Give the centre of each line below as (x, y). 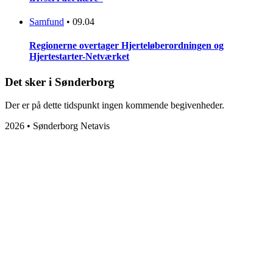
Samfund (47, 22)
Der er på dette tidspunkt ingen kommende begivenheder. (115, 105)
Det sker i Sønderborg (60, 82)
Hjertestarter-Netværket (79, 57)
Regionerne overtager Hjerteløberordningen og (126, 46)
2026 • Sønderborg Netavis (57, 126)
